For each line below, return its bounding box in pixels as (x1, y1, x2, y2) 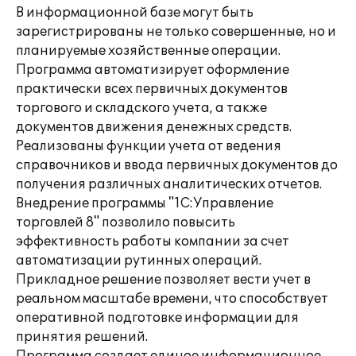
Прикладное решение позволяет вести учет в (16, 272, 311, 288)
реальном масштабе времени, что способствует (16, 291, 328, 307)
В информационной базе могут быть (16, 5, 253, 21)
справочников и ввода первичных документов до (16, 157, 338, 173)
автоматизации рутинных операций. (16, 253, 261, 269)
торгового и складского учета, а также (16, 100, 267, 116)
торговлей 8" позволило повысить (16, 215, 235, 230)
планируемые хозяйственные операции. (16, 43, 281, 59)
